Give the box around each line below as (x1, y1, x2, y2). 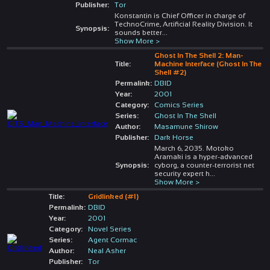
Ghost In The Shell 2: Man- (154, 51, 243, 60)
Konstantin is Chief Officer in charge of (114, 11, 245, 20)
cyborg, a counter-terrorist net (154, 160, 254, 169)
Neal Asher (87, 246, 126, 255)
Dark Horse (154, 133, 193, 142)
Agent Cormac (87, 235, 137, 244)
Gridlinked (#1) (87, 192, 139, 201)
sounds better (114, 28, 162, 37)
